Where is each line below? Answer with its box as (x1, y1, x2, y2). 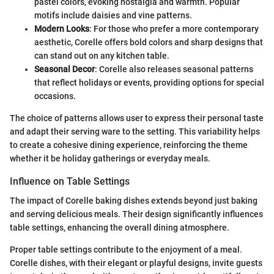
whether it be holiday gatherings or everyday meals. (10, 153, 210, 163)
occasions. (34, 91, 76, 101)
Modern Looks (34, 23, 89, 34)
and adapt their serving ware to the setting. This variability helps (10, 126, 260, 136)
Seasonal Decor (34, 64, 95, 74)
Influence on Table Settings (10, 175, 130, 187)
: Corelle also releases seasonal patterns (95, 64, 253, 74)
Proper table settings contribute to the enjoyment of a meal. (10, 245, 242, 255)
